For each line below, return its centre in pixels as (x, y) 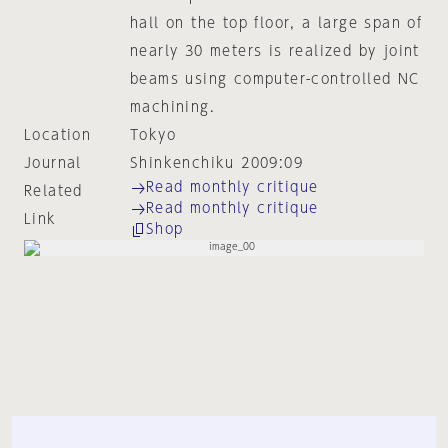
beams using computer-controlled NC (274, 79)
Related (53, 191)
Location (58, 135)
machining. (172, 107)
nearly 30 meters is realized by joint (274, 51)
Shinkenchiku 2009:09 (216, 163)
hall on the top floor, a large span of (276, 23)
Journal (53, 163)
